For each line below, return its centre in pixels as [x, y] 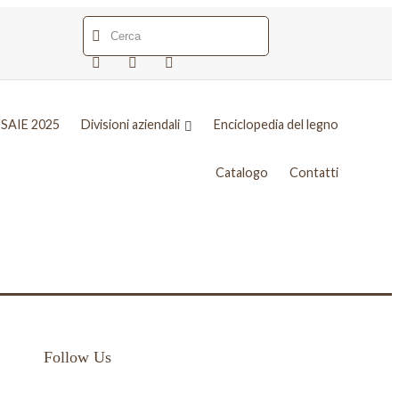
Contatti [313, 173]
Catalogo [241, 173]
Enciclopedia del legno [276, 125]
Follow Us [77, 357]
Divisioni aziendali [130, 125]
